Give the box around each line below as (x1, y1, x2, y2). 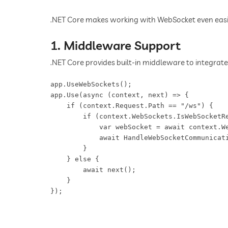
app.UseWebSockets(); (50, 80, 140, 88)
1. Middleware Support (50, 37, 181, 53)
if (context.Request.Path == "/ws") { (50, 101, 221, 109)
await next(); (50, 165, 144, 174)
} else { (50, 155, 107, 163)
